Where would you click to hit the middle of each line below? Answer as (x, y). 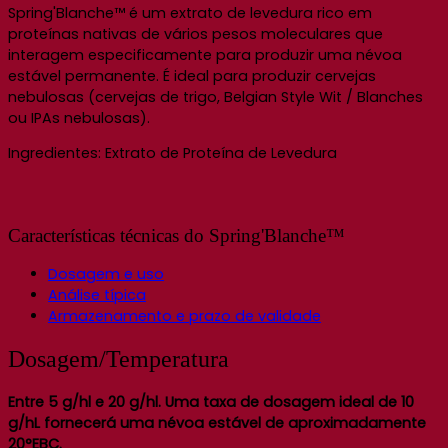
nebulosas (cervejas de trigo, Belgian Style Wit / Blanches (215, 96)
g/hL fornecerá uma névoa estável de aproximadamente (217, 423)
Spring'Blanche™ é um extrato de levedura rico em (190, 12)
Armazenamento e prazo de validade (184, 316)
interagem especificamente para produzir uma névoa (205, 54)
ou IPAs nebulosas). (79, 117)
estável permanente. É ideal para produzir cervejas (192, 75)
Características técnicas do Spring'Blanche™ (176, 236)
